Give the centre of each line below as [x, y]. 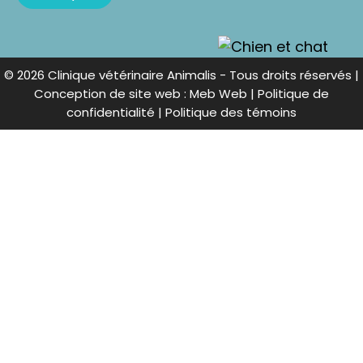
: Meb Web [216, 94]
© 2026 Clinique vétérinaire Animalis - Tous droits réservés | [181, 75]
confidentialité [111, 113]
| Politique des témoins [227, 113]
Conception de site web [107, 94]
